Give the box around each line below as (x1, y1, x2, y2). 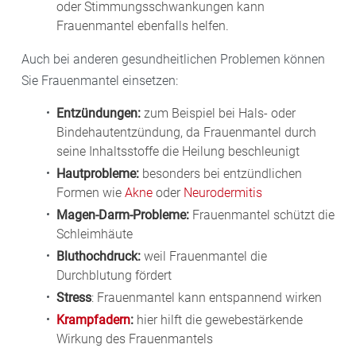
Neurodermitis (184, 185, 262, 201)
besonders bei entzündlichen (139, 166, 302, 182)
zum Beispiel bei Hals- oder (141, 106, 296, 122)
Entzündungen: (56, 106, 141, 122)
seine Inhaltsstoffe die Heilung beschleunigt (56, 144, 300, 160)
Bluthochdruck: (56, 249, 141, 265)
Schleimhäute (56, 226, 133, 242)
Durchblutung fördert (56, 268, 172, 284)
